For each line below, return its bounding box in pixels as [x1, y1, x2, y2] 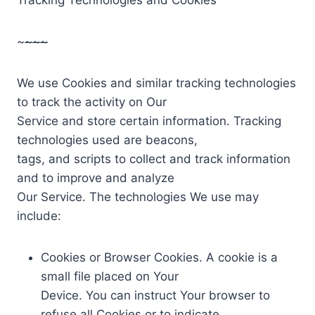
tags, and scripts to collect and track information [17, 151, 290, 166]
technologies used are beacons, [17, 132, 198, 147]
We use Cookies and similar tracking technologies [17, 75, 296, 90]
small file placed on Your [41, 269, 179, 283]
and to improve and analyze [17, 170, 174, 185]
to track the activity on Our [17, 94, 167, 109]
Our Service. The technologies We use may [17, 189, 259, 204]
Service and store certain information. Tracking [17, 113, 281, 128]
